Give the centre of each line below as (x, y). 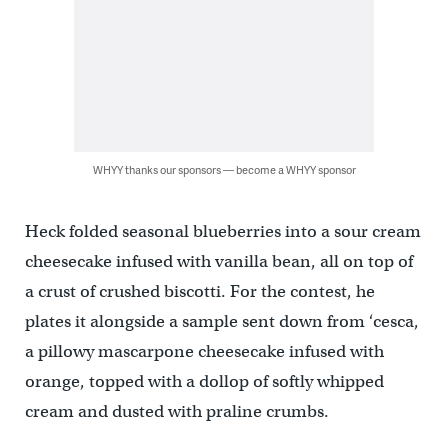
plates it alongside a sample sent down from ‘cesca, (221, 321)
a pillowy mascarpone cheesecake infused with (204, 351)
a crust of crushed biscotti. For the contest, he (199, 291)
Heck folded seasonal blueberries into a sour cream (222, 231)
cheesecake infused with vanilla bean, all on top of (218, 261)
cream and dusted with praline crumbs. (176, 411)
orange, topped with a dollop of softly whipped (204, 381)
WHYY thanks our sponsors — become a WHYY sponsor (224, 169)
